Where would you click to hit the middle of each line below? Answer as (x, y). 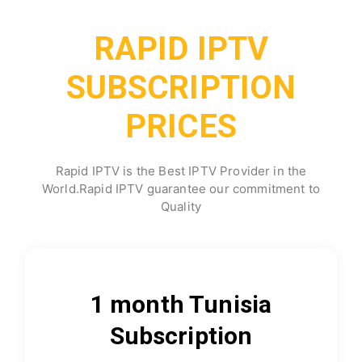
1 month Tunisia (181, 304)
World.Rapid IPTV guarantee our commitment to (181, 189)
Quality (181, 206)
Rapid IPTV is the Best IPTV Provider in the (181, 171)
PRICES (181, 126)
